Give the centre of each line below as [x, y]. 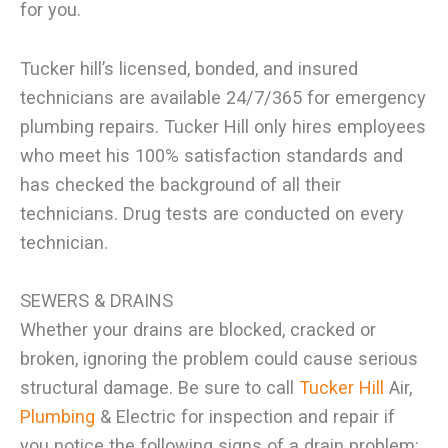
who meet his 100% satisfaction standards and [211, 155]
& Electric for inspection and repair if [245, 416]
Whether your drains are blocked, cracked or [198, 329]
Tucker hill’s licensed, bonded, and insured [189, 68]
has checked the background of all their [180, 184]
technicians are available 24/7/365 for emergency [223, 97]
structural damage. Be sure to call [159, 387]
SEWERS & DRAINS [96, 300]
